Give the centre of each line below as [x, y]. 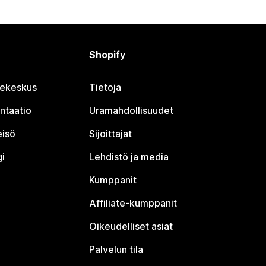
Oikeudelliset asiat [131, 226]
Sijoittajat [111, 134]
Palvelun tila [116, 249]
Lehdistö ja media [129, 157]
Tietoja [105, 87]
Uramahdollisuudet [132, 110]
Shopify [107, 55]
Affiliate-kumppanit [133, 203]
